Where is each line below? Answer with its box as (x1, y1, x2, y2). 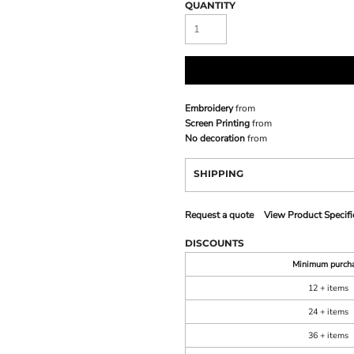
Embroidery (185, 102, 233, 115)
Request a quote (185, 209, 254, 222)
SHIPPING (194, 168, 243, 180)
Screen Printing (185, 117, 250, 130)
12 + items (308, 282, 348, 295)
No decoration (185, 132, 245, 145)
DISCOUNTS (185, 237, 244, 250)
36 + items (308, 330, 348, 342)
